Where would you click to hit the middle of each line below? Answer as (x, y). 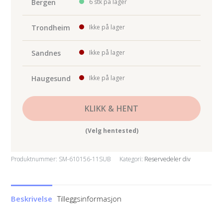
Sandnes (46, 53)
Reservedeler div (168, 159)
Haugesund (51, 79)
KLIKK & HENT (111, 109)
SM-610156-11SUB (85, 159)
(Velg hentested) (111, 131)
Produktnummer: (35, 159)
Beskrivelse (32, 198)
